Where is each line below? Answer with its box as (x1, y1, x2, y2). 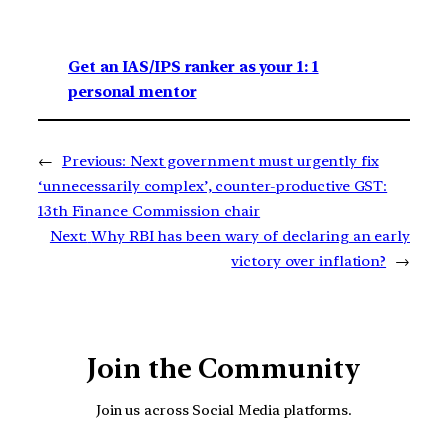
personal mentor (68, 82, 197, 101)
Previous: (61, 151, 127, 170)
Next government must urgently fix (129, 151, 379, 170)
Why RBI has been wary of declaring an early (91, 226, 410, 245)
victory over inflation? (231, 251, 387, 270)
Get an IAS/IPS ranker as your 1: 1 (68, 57, 319, 76)
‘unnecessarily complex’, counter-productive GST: (38, 176, 388, 195)
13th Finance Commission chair (38, 201, 261, 220)
